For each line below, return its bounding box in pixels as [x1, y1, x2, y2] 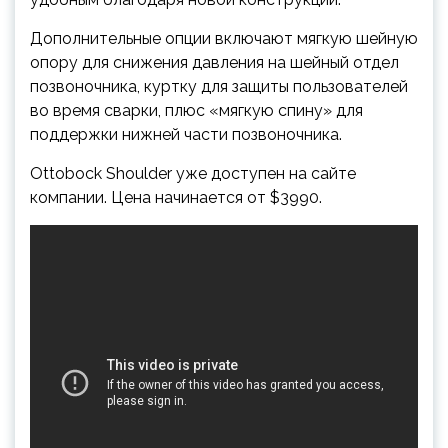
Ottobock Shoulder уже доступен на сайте [30, 164, 356, 184]
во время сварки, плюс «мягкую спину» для [30, 101, 363, 121]
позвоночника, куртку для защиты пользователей [30, 77, 408, 97]
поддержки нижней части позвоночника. [30, 125, 342, 145]
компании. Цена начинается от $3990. [30, 188, 322, 208]
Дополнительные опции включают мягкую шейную [30, 29, 418, 49]
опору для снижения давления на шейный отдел [30, 53, 399, 73]
